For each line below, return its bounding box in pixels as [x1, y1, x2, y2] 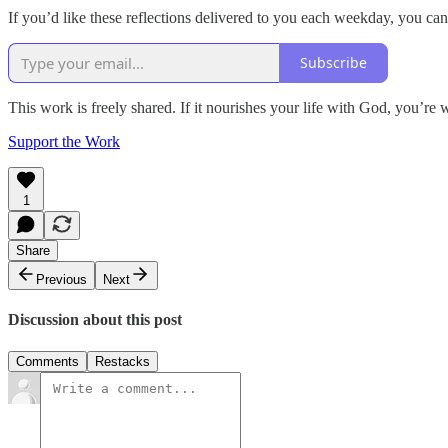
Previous [36, 271, 87, 287]
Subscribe [300, 53, 367, 73]
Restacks [95, 353, 150, 369]
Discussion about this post [8, 311, 182, 329]
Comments [16, 353, 79, 369]
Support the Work [8, 132, 120, 150]
